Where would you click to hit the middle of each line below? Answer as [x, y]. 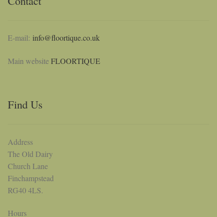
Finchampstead [31, 178]
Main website [29, 61]
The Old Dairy [30, 154]
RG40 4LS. [25, 190]
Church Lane [28, 166]
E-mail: [20, 38]
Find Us [25, 104]
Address [20, 141]
